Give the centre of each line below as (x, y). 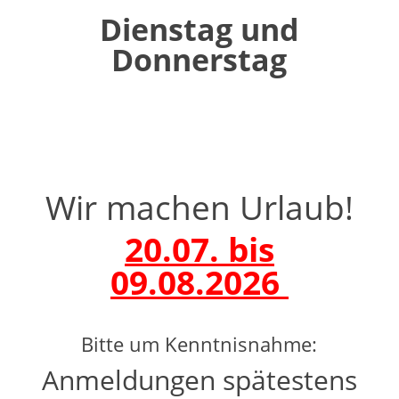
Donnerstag (199, 59)
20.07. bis (199, 248)
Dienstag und (199, 29)
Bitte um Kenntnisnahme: (199, 343)
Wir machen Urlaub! (199, 207)
